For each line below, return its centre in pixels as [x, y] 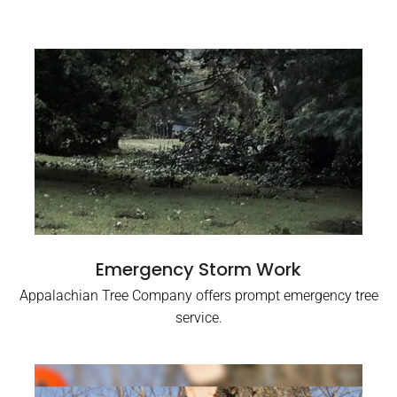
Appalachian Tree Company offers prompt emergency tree [198, 296]
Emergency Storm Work [198, 269]
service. [198, 318]
